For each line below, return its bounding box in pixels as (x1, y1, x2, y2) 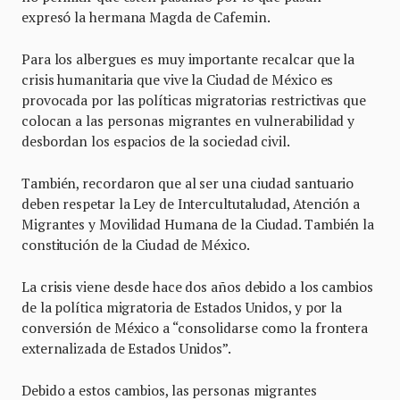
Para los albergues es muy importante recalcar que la (21, 50, 355, 69)
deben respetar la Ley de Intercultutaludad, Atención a (21, 195, 360, 213)
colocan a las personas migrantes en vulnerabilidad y (21, 112, 355, 130)
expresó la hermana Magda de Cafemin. (21, 8, 271, 27)
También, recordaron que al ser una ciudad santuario (21, 174, 354, 193)
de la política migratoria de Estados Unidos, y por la (21, 298, 343, 317)
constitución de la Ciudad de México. (21, 236, 253, 254)
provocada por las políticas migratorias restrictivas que (21, 91, 366, 110)
